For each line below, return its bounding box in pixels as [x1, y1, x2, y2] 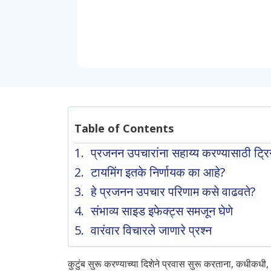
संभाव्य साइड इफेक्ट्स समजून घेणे [91, 202, 233, 219]
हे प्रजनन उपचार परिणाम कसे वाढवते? [91, 183, 255, 200]
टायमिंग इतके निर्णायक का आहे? [91, 163, 225, 180]
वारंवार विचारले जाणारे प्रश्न [91, 221, 212, 238]
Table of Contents [74, 120, 174, 135]
